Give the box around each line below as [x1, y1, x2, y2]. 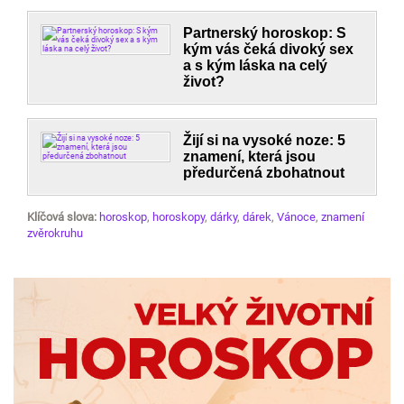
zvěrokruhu [27, 226, 83, 240]
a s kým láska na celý [183, 58, 328, 73]
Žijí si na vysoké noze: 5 [183, 133, 346, 148]
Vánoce [277, 210, 316, 224]
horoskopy [152, 210, 205, 224]
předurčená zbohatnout [183, 165, 345, 180]
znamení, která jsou [183, 149, 317, 164]
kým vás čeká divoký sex [183, 41, 354, 57]
